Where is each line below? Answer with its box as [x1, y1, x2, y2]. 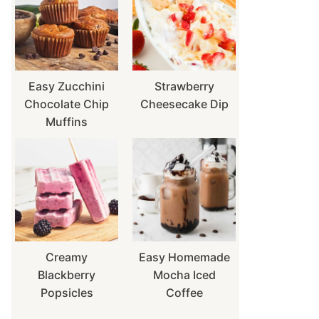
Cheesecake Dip [140, 97, 229, 111]
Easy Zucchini [28, 79, 105, 93]
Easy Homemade [138, 250, 230, 264]
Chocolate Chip [24, 97, 109, 111]
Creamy [46, 250, 88, 264]
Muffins [46, 115, 88, 129]
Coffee [165, 286, 203, 300]
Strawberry [154, 79, 214, 93]
